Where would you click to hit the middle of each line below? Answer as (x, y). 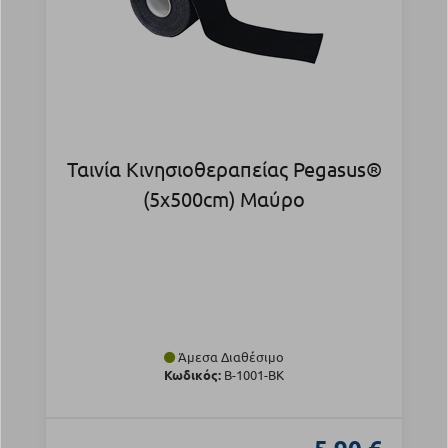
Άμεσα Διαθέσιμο (229, 357)
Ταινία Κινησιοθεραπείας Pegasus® (224, 169)
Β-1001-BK (252, 375)
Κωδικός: (192, 375)
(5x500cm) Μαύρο (224, 199)
